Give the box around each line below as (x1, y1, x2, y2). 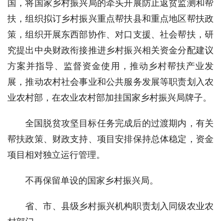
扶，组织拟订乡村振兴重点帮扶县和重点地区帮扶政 (7, 13, 214, 24)
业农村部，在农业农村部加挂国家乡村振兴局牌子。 (7, 92, 212, 103)
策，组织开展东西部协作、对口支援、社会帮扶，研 (7, 29, 214, 39)
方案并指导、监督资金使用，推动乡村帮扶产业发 (7, 61, 214, 71)
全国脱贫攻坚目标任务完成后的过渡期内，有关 (25, 118, 214, 128)
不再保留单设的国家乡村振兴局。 (25, 175, 158, 185)
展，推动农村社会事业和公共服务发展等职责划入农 (7, 76, 214, 87)
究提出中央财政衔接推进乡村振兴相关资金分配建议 (7, 45, 214, 55)
